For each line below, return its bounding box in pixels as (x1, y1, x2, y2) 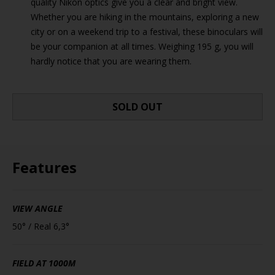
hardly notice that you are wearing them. (31, 55, 192, 67)
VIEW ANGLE (12, 203, 63, 214)
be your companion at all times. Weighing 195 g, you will (31, 41, 254, 52)
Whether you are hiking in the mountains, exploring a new (31, 11, 259, 23)
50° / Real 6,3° (12, 220, 69, 232)
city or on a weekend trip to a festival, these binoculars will (31, 26, 263, 37)
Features (12, 157, 77, 177)
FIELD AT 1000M (12, 257, 76, 269)
